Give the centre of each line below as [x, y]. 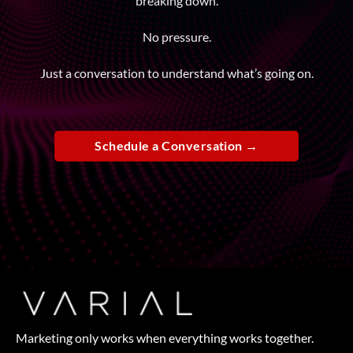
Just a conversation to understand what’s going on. [176, 72]
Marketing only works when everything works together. [165, 337]
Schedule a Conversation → [176, 145]
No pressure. [176, 36]
